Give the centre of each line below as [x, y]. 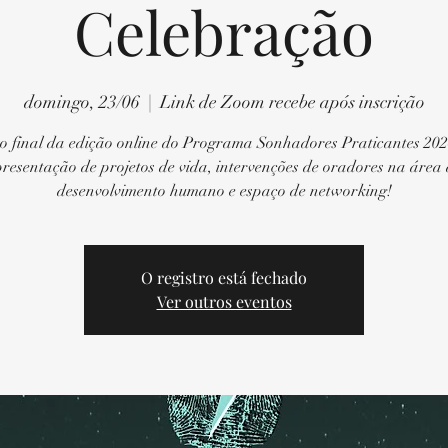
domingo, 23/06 [81, 102]
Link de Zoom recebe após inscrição [292, 102]
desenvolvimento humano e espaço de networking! [224, 191]
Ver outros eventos [224, 302]
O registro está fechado [224, 278]
